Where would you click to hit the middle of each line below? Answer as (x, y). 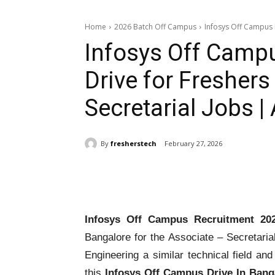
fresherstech (134, 143)
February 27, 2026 (193, 144)
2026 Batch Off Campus (155, 27)
